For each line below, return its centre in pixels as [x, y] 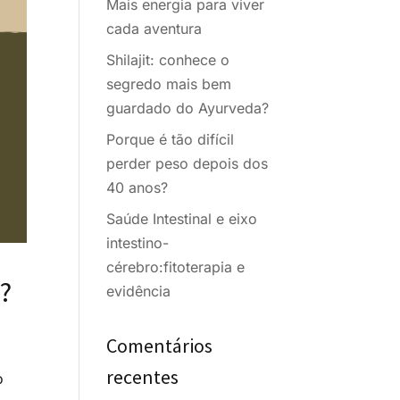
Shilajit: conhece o [168, 60]
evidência [139, 292]
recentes [143, 377]
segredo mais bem [169, 84]
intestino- [138, 243]
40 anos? [137, 188]
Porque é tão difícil [171, 140]
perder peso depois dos [187, 164]
